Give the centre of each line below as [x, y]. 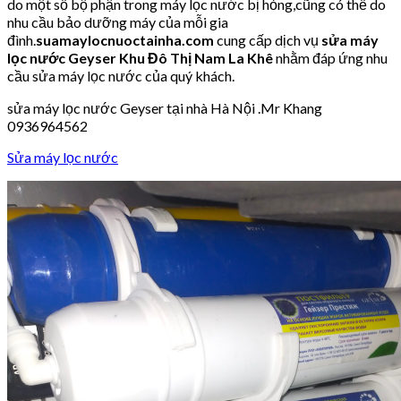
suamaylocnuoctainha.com [125, 40]
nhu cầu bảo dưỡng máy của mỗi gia [118, 22]
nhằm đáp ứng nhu [332, 58]
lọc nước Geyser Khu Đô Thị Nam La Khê [141, 58]
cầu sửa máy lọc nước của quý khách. [121, 76]
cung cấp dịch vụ [268, 40]
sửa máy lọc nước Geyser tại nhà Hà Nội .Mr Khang [165, 108]
